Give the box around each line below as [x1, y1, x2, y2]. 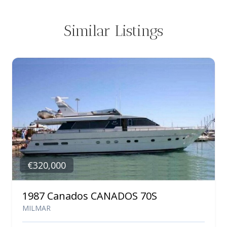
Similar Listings [64, 21, 163, 40]
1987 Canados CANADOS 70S [22, 189, 157, 203]
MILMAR [22, 203, 51, 213]
